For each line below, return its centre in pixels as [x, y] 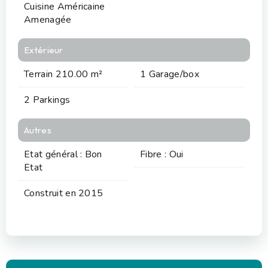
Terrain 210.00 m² [63, 74]
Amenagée [48, 19]
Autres [38, 130]
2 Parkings [47, 100]
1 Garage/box [170, 74]
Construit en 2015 [64, 193]
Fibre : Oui [162, 154]
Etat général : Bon [63, 154]
